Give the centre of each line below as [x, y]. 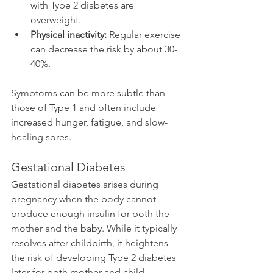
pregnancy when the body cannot [85, 199]
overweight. [56, 19]
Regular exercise [145, 34]
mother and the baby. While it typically [95, 228]
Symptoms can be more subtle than [89, 93]
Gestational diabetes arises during [86, 184]
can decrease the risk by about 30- [104, 49]
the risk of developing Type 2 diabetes [95, 257]
